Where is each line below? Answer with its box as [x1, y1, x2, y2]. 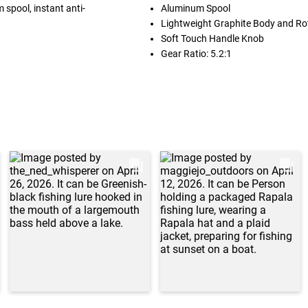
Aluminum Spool [160, 3, 230, 14]
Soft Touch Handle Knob [160, 33, 264, 44]
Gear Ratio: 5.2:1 [160, 48, 232, 59]
